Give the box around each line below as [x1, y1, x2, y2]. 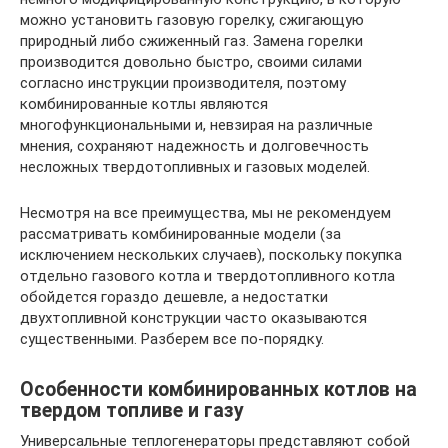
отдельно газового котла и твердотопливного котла [20, 267, 395, 285]
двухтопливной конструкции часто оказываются [20, 309, 367, 327]
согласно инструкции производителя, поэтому [20, 74, 346, 92]
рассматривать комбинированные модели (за [20, 225, 341, 243]
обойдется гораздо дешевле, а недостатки [20, 288, 328, 306]
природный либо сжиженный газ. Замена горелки [20, 32, 363, 50]
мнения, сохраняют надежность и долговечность [20, 137, 369, 155]
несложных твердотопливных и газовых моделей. [20, 158, 370, 176]
